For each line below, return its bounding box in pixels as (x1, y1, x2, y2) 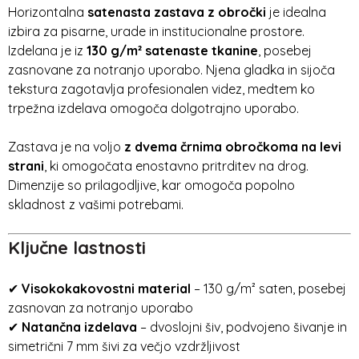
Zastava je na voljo (8, 139, 124, 155)
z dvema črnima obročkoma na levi (124, 139, 341, 155)
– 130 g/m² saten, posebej (191, 280, 346, 296)
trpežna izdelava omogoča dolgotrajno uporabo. (8, 100, 299, 116)
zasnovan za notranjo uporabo (8, 300, 193, 316)
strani (8, 158, 44, 174)
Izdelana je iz (8, 42, 87, 58)
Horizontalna (8, 4, 87, 20)
